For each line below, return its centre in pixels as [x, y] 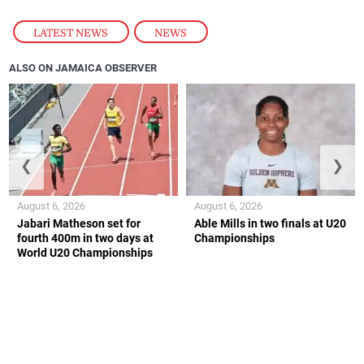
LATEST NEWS [71, 32]
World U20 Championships [85, 253]
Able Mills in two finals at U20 [270, 224]
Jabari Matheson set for [79, 224]
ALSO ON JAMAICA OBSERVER [83, 67]
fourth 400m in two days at [86, 238]
